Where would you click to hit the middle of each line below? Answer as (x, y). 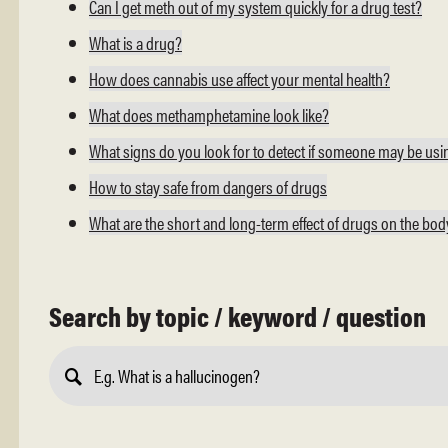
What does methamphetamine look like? (209, 114)
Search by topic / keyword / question (237, 315)
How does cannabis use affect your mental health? (239, 78)
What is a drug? (135, 42)
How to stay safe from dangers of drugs (208, 186)
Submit (98, 410)
